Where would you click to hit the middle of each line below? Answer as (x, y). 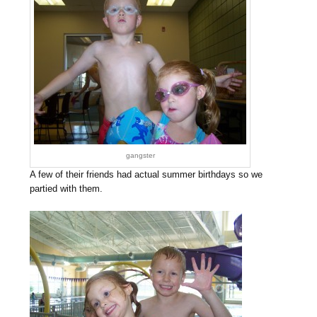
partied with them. (67, 188)
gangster (140, 155)
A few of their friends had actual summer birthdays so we (146, 174)
